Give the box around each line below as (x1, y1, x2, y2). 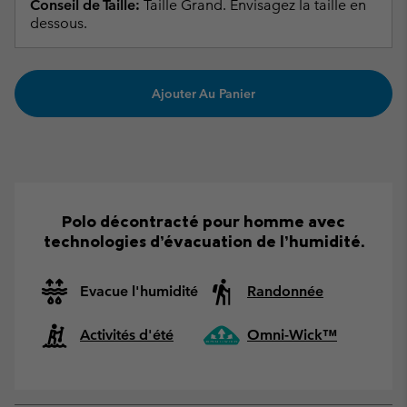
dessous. (30, 14, 87, 32)
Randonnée (247, 283, 323, 301)
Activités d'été (80, 326, 174, 344)
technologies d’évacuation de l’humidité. (43, 231, 364, 253)
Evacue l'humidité (80, 283, 198, 301)
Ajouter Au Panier (152, 84, 255, 102)
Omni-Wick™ (247, 326, 337, 344)
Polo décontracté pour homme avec (62, 211, 345, 233)
